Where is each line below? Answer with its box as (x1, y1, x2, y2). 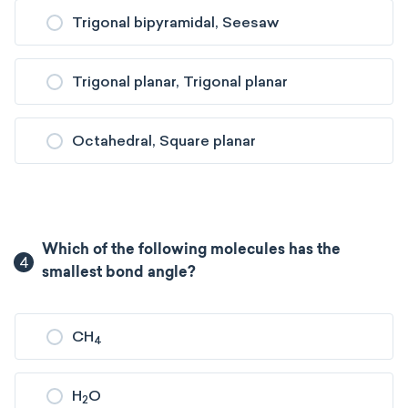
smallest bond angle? (42, 266, 197, 280)
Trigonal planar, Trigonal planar (72, 73, 288, 90)
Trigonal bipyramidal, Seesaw (72, 14, 279, 31)
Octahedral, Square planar (72, 132, 256, 149)
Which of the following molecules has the (42, 243, 342, 258)
